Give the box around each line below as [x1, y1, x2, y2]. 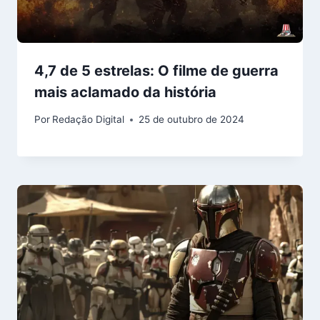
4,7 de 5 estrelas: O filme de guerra [34, 61, 279, 79]
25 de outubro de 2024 [139, 114, 245, 126]
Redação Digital [52, 114, 125, 126]
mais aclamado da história [34, 83, 216, 101]
